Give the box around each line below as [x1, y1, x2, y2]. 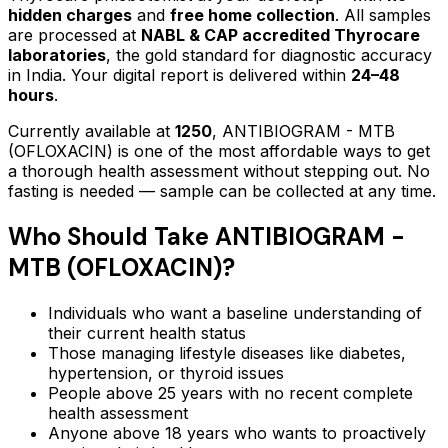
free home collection [170, 5, 335, 26]
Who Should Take [8, 221, 215, 253]
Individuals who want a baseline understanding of [48, 303, 422, 323]
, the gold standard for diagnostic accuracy [106, 45, 432, 66]
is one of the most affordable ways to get [113, 141, 430, 162]
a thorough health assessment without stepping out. [8, 161, 407, 182]
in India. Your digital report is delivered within [8, 65, 351, 86]
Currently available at [8, 121, 175, 142]
